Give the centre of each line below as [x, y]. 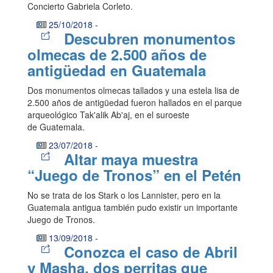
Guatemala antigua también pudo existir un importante [133, 207]
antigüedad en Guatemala [117, 70]
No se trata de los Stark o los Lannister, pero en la [124, 195]
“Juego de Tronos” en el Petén [134, 175]
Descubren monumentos [149, 39]
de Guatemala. [56, 127]
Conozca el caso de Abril [151, 252]
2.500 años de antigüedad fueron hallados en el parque [135, 103]
